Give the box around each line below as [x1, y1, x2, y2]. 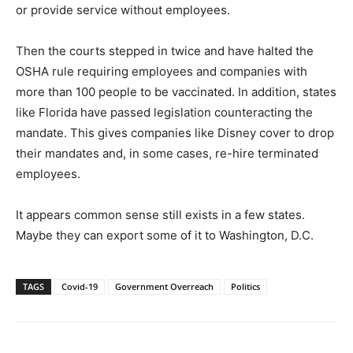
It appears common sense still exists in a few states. [16, 207, 305, 223]
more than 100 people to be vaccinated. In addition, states [16, 84, 336, 100]
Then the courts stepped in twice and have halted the [16, 43, 314, 59]
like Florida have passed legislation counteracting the [16, 105, 313, 121]
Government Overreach [115, 281, 214, 293]
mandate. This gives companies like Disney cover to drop [16, 125, 334, 141]
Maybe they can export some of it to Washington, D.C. [16, 228, 314, 243]
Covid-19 [61, 281, 98, 293]
